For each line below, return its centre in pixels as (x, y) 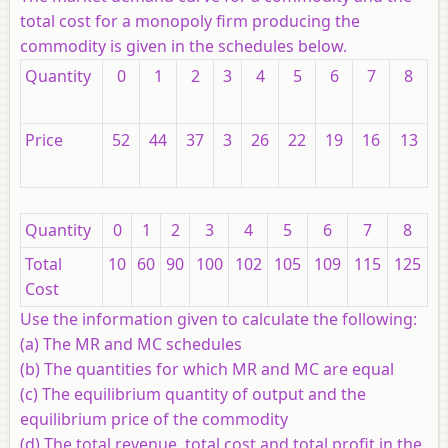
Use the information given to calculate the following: (218, 318)
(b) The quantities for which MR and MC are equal (207, 368)
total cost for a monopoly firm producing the (190, 20)
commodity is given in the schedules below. (183, 45)
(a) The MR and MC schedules (131, 343)
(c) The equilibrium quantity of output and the (193, 393)
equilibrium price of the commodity (154, 418)
